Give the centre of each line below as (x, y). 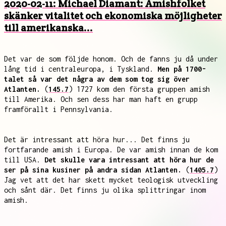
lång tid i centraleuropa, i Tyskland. (81, 69)
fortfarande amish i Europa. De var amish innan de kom (111, 150)
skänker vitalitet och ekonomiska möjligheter (113, 16)
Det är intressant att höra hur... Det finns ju (97, 139)
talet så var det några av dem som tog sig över (97, 79)
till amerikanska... (48, 28)
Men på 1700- (182, 69)
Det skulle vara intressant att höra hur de (129, 160)
